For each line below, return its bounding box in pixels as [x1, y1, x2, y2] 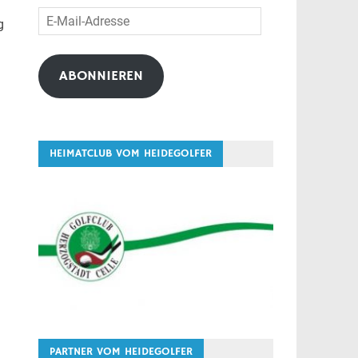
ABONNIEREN [58, 67, 143, 86]
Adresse [37, 46, 82, 62]
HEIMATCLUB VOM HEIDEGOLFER [49, 146, 212, 161]
